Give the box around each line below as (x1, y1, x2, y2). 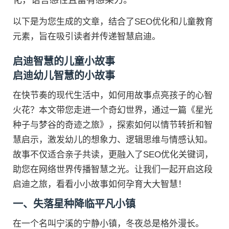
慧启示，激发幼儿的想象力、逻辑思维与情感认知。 (13, 135, 213, 145)
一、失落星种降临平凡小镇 (13, 198, 135, 210)
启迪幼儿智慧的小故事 (13, 70, 115, 81)
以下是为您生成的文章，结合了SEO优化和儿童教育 (13, 17, 213, 27)
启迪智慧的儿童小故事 (13, 56, 115, 67)
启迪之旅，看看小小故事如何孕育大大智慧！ (13, 179, 187, 189)
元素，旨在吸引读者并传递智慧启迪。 (13, 32, 161, 41)
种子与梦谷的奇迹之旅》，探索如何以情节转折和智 (13, 120, 213, 130)
